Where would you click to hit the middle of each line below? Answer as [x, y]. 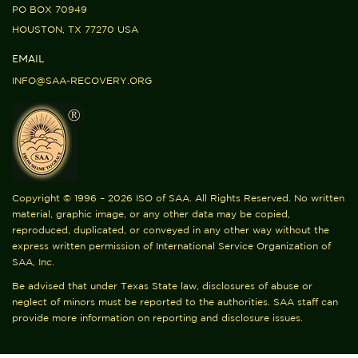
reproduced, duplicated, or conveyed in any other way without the [171, 229]
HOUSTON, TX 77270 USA [75, 29]
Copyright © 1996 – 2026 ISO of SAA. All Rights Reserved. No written [178, 197]
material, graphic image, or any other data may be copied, [151, 213]
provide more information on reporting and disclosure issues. [157, 317]
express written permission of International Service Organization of [171, 245]
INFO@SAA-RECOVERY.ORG [82, 80]
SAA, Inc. [33, 261]
